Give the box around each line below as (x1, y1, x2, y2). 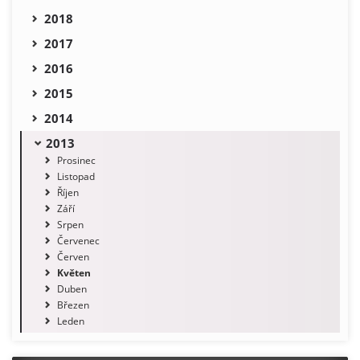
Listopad (57, 169, 95, 183)
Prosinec (57, 153, 96, 167)
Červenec (57, 233, 100, 247)
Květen (57, 265, 91, 280)
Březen (57, 297, 89, 312)
